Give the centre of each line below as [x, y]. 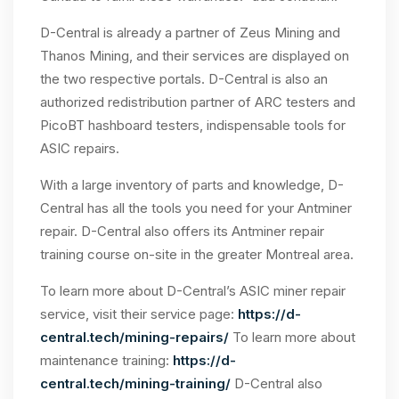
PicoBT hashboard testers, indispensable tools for [193, 125]
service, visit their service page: [139, 314]
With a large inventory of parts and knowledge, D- [192, 185]
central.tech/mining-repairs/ [134, 337]
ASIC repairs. [80, 148]
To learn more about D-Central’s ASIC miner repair [193, 291]
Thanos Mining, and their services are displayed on [195, 56]
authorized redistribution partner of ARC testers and [198, 102]
